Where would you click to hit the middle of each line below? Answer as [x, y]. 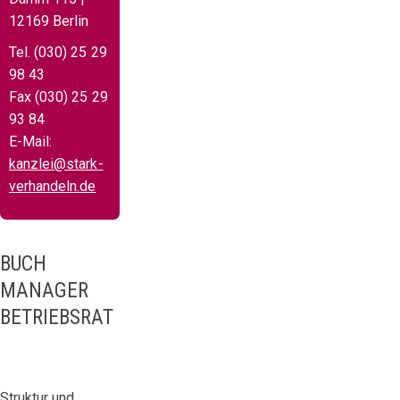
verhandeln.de [53, 186]
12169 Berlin [49, 21]
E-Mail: [31, 141]
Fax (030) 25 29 [58, 96]
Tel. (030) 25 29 [58, 52]
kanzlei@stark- [56, 163]
